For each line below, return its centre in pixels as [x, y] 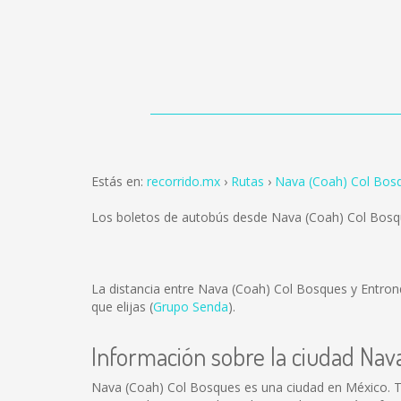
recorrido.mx [183, 181]
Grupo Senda [191, 307]
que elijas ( [122, 307]
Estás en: [119, 181]
